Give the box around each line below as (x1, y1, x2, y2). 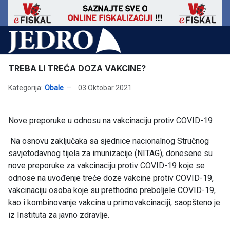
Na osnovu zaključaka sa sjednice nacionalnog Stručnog (8, 136, 209, 146)
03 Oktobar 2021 (78, 83, 132, 92)
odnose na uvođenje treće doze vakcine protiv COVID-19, (8, 173, 214, 183)
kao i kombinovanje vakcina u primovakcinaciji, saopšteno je (8, 198, 220, 208)
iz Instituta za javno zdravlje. (8, 210, 109, 220)
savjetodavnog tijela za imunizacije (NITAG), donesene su (8, 148, 213, 159)
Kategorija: (8, 83, 43, 92)
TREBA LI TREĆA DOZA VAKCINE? (8, 63, 146, 74)
